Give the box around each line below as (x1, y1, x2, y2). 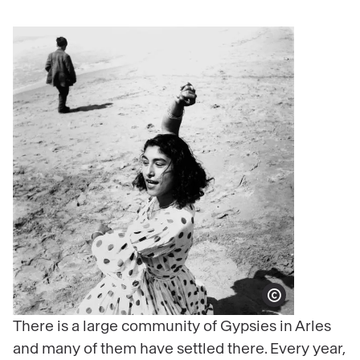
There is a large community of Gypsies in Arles (13, 319, 331, 334)
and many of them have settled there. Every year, (13, 342, 345, 357)
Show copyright (274, 297, 322, 309)
